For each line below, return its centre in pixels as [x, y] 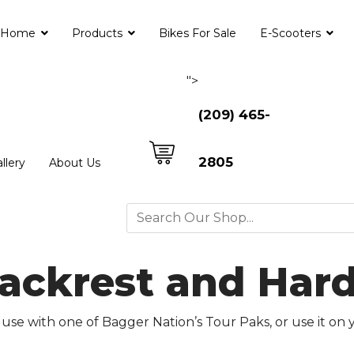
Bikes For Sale [197, 33]
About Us [74, 163]
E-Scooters [290, 33]
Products [97, 33]
